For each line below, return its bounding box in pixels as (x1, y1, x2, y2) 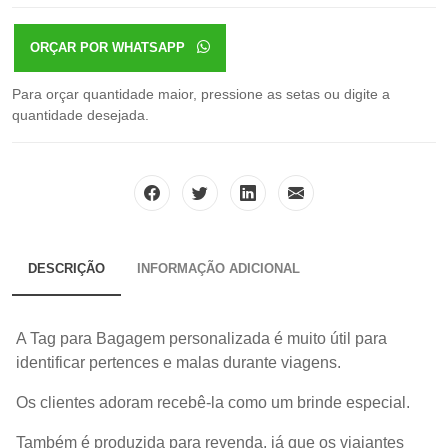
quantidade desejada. (12, 106, 149, 123)
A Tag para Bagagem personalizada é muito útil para (16, 329, 387, 347)
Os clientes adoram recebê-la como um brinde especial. (16, 393, 410, 411)
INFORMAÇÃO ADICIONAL (137, 260, 300, 276)
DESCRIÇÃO (28, 260, 105, 276)
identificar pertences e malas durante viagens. (16, 353, 341, 371)
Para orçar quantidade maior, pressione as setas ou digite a (12, 85, 390, 102)
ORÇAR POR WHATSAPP (30, 39, 198, 55)
